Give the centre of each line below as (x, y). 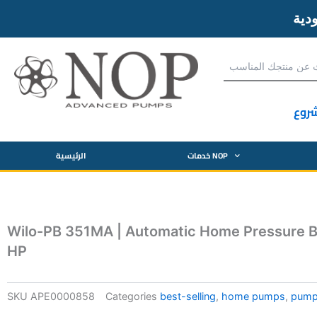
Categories (131, 296)
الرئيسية (71, 155)
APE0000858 (63, 296)
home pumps (253, 296)
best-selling (188, 296)
